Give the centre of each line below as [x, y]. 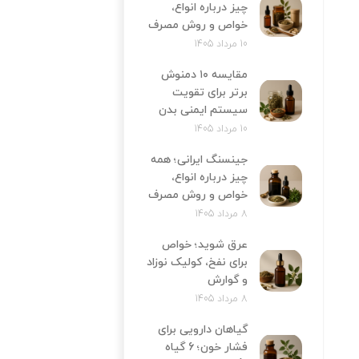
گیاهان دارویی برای [202, 329]
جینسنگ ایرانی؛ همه [199, 159]
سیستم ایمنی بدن [203, 110]
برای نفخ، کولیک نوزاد [197, 262]
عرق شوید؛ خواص [204, 244]
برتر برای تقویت [210, 92]
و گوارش [227, 280]
